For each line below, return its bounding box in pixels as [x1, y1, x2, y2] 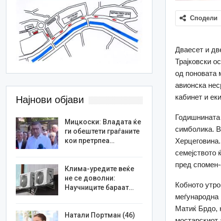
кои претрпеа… [65, 137, 115, 145]
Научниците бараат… [65, 183, 134, 191]
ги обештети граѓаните [65, 127, 140, 136]
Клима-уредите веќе [65, 164, 135, 173]
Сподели [190, 14, 218, 22]
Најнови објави [16, 94, 84, 106]
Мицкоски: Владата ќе [65, 118, 142, 126]
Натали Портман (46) [65, 211, 136, 220]
